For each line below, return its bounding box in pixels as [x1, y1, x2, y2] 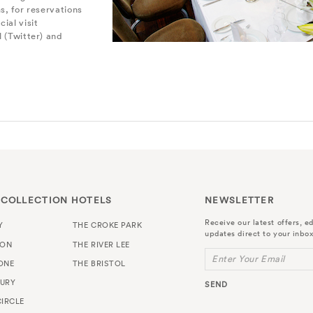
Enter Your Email [212, 253, 285, 265]
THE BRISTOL [72, 257, 126, 269]
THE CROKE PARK [72, 219, 143, 231]
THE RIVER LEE [72, 238, 130, 250]
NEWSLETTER [205, 194, 275, 207]
